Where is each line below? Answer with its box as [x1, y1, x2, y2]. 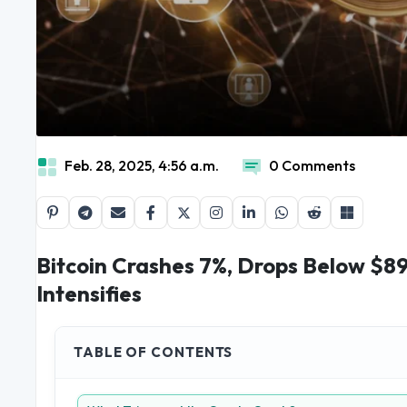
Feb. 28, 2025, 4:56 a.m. [65, 156, 219, 175]
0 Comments [269, 156, 355, 175]
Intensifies [36, 280, 142, 308]
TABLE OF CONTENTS [74, 343, 233, 362]
